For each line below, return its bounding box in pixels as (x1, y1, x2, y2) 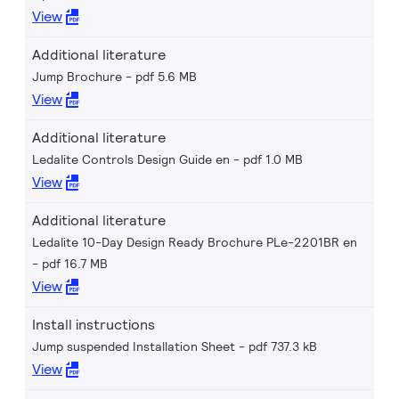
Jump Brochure (32, 69, 122, 85)
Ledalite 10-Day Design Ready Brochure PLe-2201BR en (32, 234, 357, 250)
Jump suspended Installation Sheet (32, 338, 235, 354)
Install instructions (32, 315, 155, 334)
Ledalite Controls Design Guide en (32, 151, 230, 167)
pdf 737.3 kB (248, 338, 317, 354)
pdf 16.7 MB (42, 256, 108, 272)
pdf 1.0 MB (243, 151, 303, 167)
